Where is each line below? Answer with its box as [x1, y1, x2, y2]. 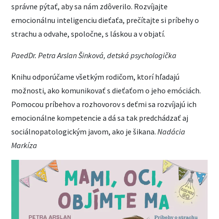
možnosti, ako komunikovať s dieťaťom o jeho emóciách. [11, 85, 201, 95]
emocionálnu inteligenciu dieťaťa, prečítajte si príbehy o [11, 15, 199, 25]
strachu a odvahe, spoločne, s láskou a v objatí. [11, 28, 165, 39]
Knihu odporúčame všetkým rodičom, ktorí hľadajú [11, 71, 179, 82]
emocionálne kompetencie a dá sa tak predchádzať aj [11, 112, 188, 123]
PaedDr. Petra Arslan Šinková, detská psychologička [11, 50, 176, 60]
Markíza [11, 140, 37, 150]
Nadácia [157, 126, 185, 136]
